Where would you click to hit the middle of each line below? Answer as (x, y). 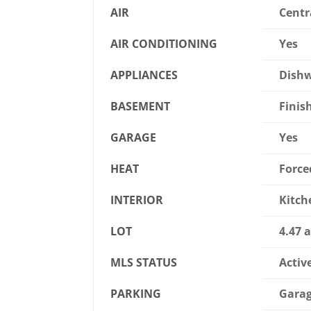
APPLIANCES (144, 75)
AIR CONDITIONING (164, 44)
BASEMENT (141, 107)
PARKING (136, 294)
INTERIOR (137, 200)
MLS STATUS (144, 263)
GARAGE (134, 138)
